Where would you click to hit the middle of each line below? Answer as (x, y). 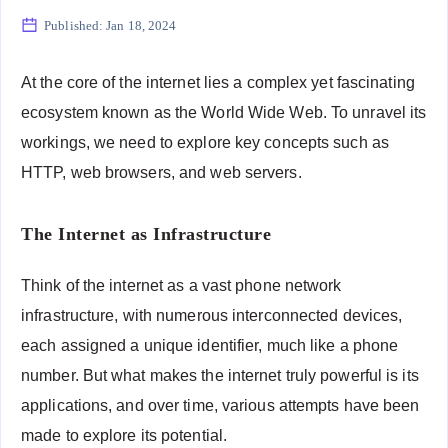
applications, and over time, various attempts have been (220, 405)
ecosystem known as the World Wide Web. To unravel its (224, 112)
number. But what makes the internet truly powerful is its (220, 375)
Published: (74, 25)
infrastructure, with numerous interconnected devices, (212, 315)
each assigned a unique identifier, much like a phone (210, 345)
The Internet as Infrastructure (146, 234)
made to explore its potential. (124, 435)
